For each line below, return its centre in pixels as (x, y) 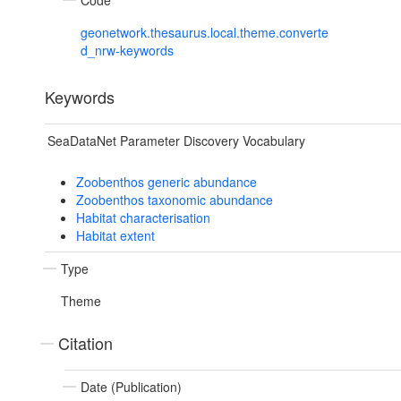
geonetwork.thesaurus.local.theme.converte (205, 33)
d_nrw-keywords (127, 51)
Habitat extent (115, 236)
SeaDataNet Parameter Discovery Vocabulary (176, 141)
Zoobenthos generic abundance (166, 182)
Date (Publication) (131, 387)
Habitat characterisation (143, 218)
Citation (85, 343)
